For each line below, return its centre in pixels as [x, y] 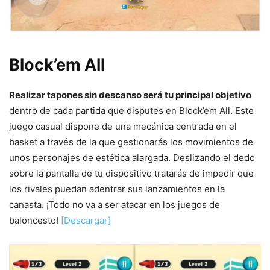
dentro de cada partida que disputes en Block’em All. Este [131, 111]
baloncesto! [35, 221]
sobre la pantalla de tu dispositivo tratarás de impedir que [131, 174]
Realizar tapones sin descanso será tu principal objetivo [130, 95]
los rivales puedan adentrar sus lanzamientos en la [117, 189]
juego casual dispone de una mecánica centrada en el [123, 127]
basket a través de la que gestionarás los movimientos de [131, 142]
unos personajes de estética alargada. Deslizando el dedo [132, 158]
